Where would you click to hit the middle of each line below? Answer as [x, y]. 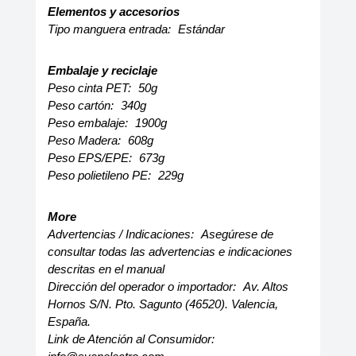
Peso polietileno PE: [101, 175]
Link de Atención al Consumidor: [131, 339]
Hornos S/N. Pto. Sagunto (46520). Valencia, [163, 304]
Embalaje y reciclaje [102, 70]
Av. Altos [265, 286]
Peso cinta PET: [91, 88]
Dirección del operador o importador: [143, 286]
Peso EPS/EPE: [91, 158]
